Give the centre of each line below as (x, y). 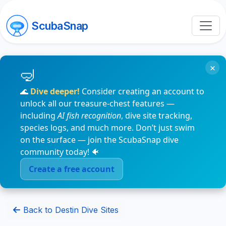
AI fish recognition (89, 116)
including (39, 116)
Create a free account (72, 169)
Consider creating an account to (142, 91)
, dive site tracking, (157, 116)
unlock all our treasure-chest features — (97, 103)
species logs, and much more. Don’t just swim (107, 128)
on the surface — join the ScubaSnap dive (99, 140)
